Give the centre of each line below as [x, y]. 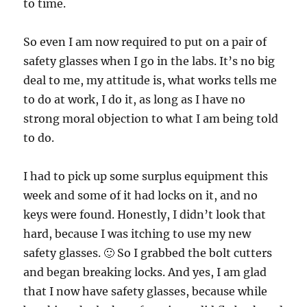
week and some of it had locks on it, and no [141, 196]
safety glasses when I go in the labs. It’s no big [149, 61]
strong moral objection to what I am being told [151, 119]
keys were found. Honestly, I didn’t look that [145, 215]
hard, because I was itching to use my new [137, 234]
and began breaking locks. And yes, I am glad [145, 272]
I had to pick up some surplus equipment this [146, 176]
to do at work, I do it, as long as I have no [135, 100]
